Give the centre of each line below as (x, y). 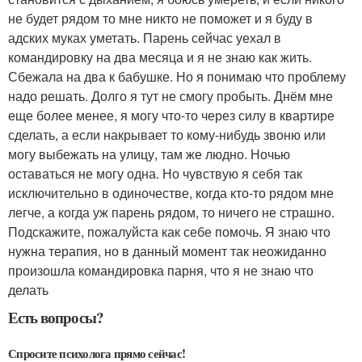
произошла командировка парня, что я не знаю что (161, 270)
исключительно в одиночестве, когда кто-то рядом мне (171, 193)
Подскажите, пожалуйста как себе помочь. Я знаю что (169, 232)
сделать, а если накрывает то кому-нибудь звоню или (167, 135)
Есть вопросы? (56, 317)
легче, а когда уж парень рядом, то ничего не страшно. (171, 212)
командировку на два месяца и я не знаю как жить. (160, 57)
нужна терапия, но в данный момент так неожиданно (167, 251)
